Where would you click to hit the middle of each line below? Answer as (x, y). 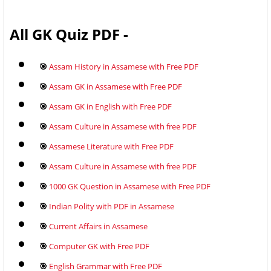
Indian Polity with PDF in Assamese (112, 206)
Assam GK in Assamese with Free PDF (116, 86)
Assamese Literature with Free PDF (111, 146)
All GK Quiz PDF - (69, 34)
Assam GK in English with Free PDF (110, 106)
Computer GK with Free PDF (99, 246)
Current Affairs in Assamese (98, 226)
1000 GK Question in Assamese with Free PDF (130, 186)
